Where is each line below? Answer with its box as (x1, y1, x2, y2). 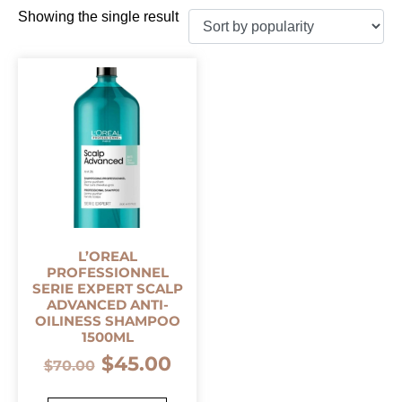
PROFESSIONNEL (46, 264, 169, 282)
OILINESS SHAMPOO (34, 312, 180, 330)
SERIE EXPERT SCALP (31, 280, 183, 298)
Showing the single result (18, 9, 179, 24)
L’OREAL (77, 248, 137, 266)
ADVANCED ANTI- (46, 296, 169, 314)
